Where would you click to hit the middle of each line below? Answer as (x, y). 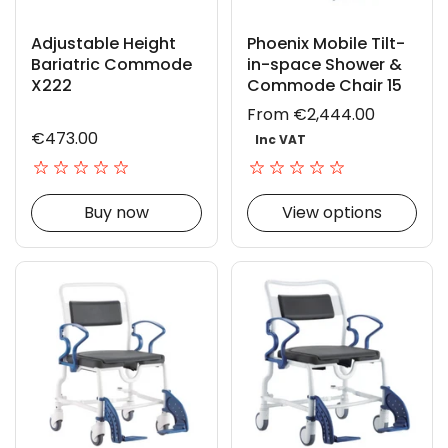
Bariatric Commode (111, 64)
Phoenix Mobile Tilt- (325, 43)
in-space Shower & (324, 64)
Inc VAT (280, 140)
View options (331, 213)
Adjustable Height (103, 43)
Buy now (116, 213)
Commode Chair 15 (324, 85)
